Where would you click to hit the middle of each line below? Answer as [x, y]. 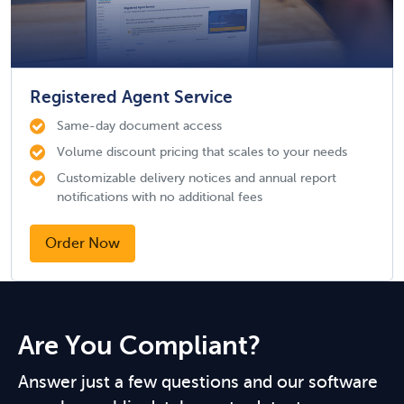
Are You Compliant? [139, 346]
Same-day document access [139, 125]
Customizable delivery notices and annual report [197, 178]
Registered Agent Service [131, 97]
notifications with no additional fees [160, 197]
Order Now [83, 243]
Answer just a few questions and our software [198, 382]
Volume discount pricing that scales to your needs [202, 151]
